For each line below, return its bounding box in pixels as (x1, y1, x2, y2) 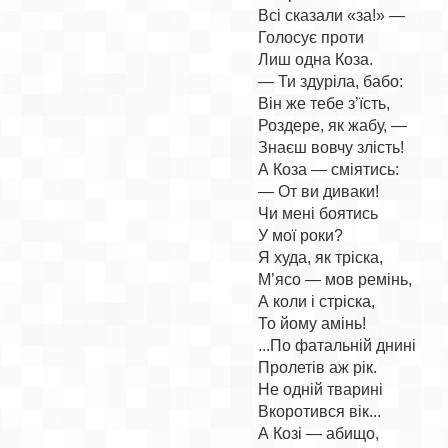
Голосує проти (258, 29, 365, 46)
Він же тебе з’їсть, (258, 95, 391, 112)
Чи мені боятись (258, 205, 379, 222)
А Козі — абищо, (258, 425, 380, 442)
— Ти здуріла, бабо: (258, 73, 404, 90)
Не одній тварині (258, 381, 384, 398)
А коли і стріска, (258, 293, 376, 310)
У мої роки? (258, 227, 344, 244)
